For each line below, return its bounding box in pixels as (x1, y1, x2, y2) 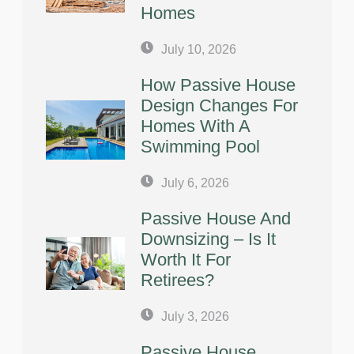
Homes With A (141, 115, 250, 136)
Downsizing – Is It (141, 228, 276, 249)
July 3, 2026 (161, 309, 229, 323)
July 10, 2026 (161, 42, 236, 56)
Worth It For (141, 249, 231, 269)
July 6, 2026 (161, 175, 229, 190)
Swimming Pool (141, 136, 260, 156)
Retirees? (141, 269, 214, 290)
